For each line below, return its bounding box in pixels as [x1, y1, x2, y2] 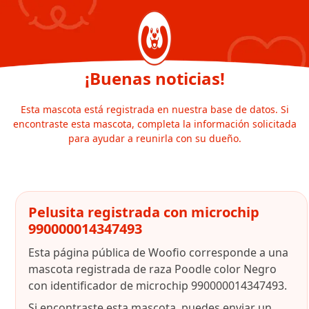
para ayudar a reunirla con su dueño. [68, 132, 241, 145]
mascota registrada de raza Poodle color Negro [28, 261, 277, 277]
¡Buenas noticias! [84, 67, 225, 90]
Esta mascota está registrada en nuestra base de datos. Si [20, 103, 289, 116]
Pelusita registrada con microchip [28, 203, 259, 221]
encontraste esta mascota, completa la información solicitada [12, 117, 297, 130]
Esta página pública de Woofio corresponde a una [28, 245, 288, 260]
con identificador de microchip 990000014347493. [28, 278, 287, 293]
